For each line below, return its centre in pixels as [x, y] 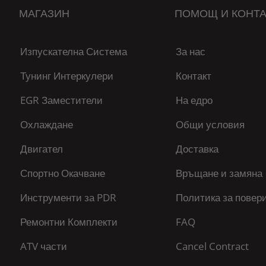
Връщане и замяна [219, 173]
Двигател [42, 149]
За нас [190, 51]
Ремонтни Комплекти [69, 222]
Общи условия [210, 124]
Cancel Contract [212, 246]
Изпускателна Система [74, 51]
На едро [194, 100]
